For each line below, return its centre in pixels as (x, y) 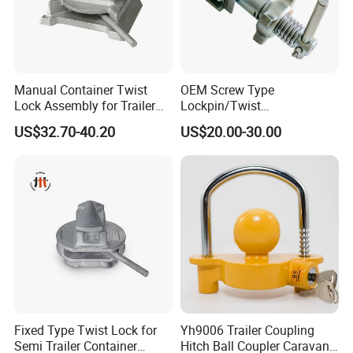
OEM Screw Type (227, 89)
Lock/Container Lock (238, 121)
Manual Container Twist (81, 89)
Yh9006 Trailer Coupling (247, 331)
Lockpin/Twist (220, 105)
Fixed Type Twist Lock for (86, 331)
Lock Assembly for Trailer (85, 105)
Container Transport (70, 121)
